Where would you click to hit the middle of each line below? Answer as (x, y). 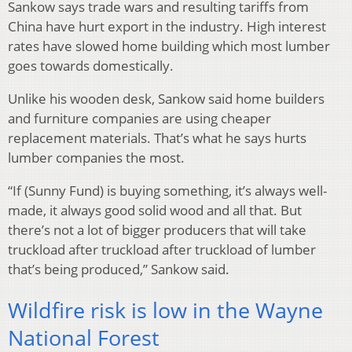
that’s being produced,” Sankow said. (119, 269)
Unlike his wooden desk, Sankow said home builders (166, 98)
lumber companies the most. (96, 157)
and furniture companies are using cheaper (139, 118)
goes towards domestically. (91, 65)
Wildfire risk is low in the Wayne (165, 310)
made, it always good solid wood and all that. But (155, 210)
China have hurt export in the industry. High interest (167, 26)
